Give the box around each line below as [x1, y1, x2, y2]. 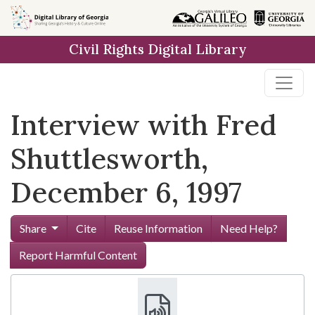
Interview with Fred [11, 107, 276, 143]
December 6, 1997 [11, 174, 242, 210]
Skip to [18, 11, 52, 24]
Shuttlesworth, [11, 141, 208, 176]
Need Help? [219, 221, 278, 235]
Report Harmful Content [19, 248, 137, 262]
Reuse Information [113, 221, 202, 235]
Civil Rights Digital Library [69, 41, 246, 58]
